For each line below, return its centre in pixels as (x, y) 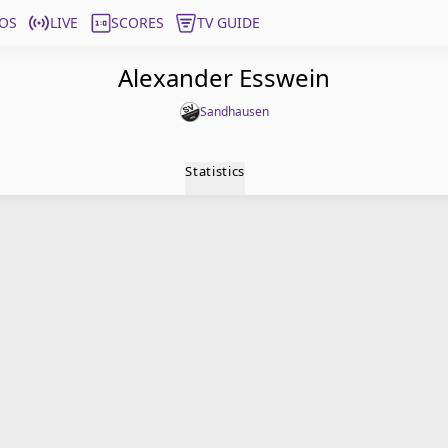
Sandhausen (234, 111)
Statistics (215, 171)
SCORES (137, 22)
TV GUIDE (228, 22)
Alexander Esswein (224, 77)
